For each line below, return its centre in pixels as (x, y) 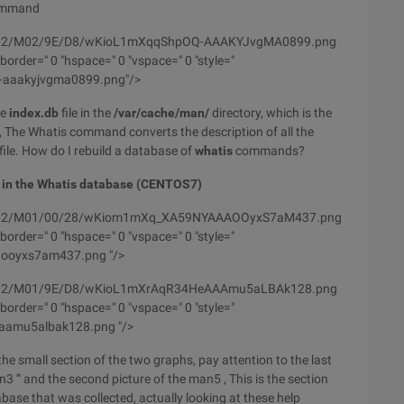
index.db (34, 113)
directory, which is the (271, 113)
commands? (269, 151)
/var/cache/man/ (161, 113)
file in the (86, 113)
